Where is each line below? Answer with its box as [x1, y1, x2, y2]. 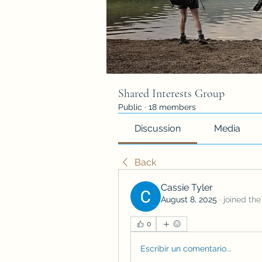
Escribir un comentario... [140, 243, 232, 253]
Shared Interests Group [118, 87, 225, 101]
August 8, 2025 [161, 195, 217, 204]
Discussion [135, 123, 181, 134]
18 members [149, 102, 196, 112]
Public [118, 102, 142, 112]
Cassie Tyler [161, 182, 213, 193]
